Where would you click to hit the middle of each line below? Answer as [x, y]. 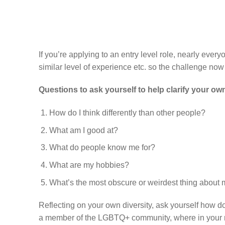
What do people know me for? [102, 148]
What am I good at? [83, 130]
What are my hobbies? [89, 165]
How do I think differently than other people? [127, 113]
